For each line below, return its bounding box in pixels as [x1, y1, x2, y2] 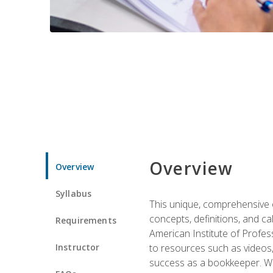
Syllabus [55, 187, 92, 199]
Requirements [55, 214, 116, 226]
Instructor [55, 241, 100, 253]
